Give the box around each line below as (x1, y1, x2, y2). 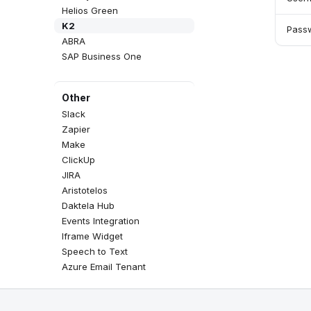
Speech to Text (62, 246, 128, 257)
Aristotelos (62, 185, 108, 196)
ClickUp (62, 154, 95, 165)
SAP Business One (62, 51, 142, 62)
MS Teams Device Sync (62, 292, 164, 303)
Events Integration (62, 215, 140, 226)
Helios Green (62, 5, 118, 16)
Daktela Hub (62, 200, 115, 211)
